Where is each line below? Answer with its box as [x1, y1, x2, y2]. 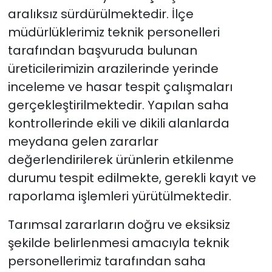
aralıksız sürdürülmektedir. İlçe [7, 5, 194, 22]
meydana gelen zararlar [7, 132, 158, 150]
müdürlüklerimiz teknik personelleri [7, 23, 220, 41]
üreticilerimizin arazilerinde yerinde [7, 59, 219, 77]
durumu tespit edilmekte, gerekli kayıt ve [7, 169, 256, 186]
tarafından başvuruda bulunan [7, 41, 197, 59]
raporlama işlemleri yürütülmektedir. [7, 187, 231, 205]
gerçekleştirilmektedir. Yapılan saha [7, 96, 229, 114]
